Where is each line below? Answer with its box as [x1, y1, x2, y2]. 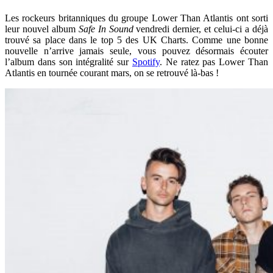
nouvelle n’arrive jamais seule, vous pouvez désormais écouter [5, 45, 268, 56]
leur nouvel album [5, 23, 79, 34]
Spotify [132, 56, 160, 67]
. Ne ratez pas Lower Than [160, 56, 268, 67]
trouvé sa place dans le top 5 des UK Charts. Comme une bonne [5, 34, 268, 45]
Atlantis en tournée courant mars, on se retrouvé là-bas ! [5, 67, 219, 78]
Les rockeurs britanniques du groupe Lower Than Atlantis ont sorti [5, 12, 268, 23]
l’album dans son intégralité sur [5, 56, 132, 67]
